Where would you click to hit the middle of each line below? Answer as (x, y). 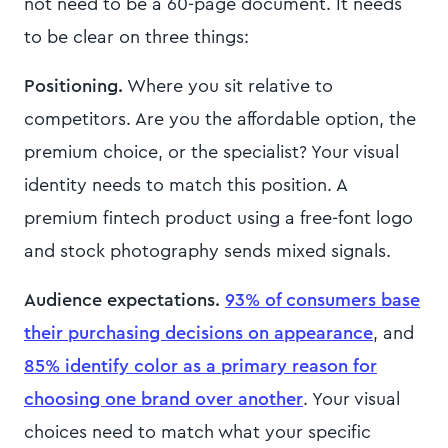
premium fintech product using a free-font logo (218, 218)
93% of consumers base (322, 300)
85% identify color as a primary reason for (200, 366)
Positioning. (73, 86)
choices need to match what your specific (197, 432)
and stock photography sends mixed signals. (207, 251)
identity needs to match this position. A (185, 185)
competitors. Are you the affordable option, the (220, 119)
